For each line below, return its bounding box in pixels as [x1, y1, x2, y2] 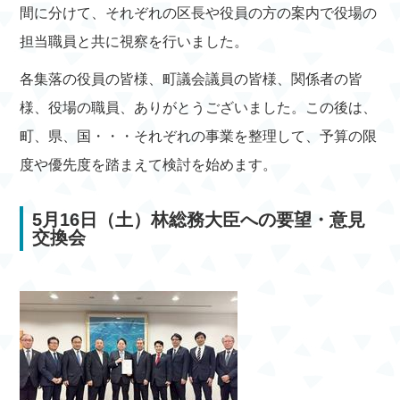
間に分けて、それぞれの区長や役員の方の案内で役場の [20, 5, 378, 21]
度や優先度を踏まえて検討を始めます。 [20, 157, 278, 172]
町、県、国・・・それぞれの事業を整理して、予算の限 [20, 129, 378, 144]
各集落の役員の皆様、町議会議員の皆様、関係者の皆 [20, 71, 363, 87]
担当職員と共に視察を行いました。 [20, 34, 253, 49]
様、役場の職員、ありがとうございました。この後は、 [20, 100, 378, 115]
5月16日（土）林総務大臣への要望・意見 [32, 210, 366, 229]
